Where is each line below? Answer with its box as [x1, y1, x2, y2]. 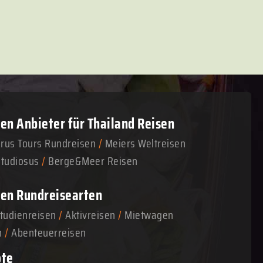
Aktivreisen [65, 205, 116, 224]
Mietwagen [124, 205, 174, 224]
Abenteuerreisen [8, 223, 86, 242]
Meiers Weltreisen [104, 134, 186, 153]
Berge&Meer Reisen [48, 151, 138, 170]
